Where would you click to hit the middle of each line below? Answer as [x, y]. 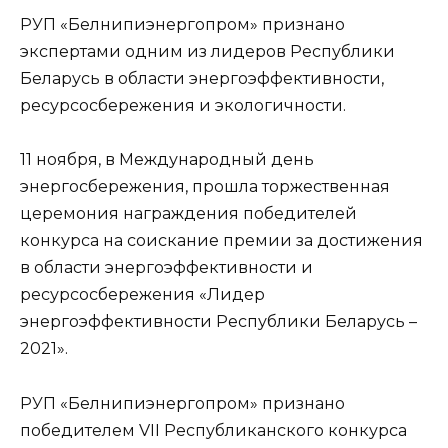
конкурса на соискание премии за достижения [221, 241]
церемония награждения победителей [188, 214]
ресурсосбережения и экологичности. [183, 106]
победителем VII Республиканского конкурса [213, 430]
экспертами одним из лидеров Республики [207, 52]
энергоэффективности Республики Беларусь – [218, 322]
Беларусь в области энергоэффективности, [202, 79]
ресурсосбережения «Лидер [142, 295]
